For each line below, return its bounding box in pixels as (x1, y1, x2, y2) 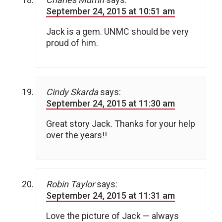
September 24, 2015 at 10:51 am (46, 6, 175, 17)
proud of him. (46, 38, 98, 49)
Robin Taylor (46, 179, 95, 190)
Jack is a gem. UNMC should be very (46, 26, 189, 37)
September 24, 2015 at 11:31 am (46, 190, 175, 201)
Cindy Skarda (46, 87, 98, 98)
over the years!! (46, 130, 107, 141)
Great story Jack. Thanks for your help (46, 118, 195, 129)
